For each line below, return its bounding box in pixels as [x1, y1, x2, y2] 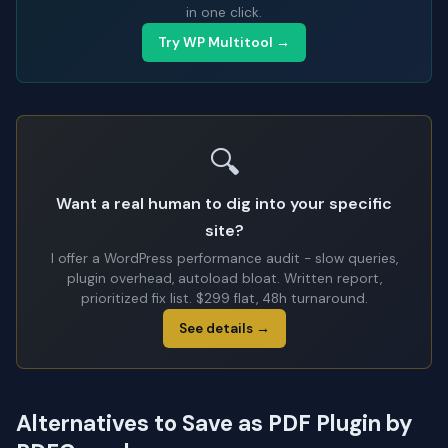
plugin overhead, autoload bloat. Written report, [66, 270, 382, 288]
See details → [178, 320, 270, 338]
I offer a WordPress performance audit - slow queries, [50, 250, 398, 268]
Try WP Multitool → [158, 34, 290, 52]
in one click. [186, 4, 262, 22]
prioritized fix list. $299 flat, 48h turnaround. [80, 290, 368, 308]
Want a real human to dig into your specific [56, 193, 392, 215]
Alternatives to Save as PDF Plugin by [16, 409, 413, 439]
